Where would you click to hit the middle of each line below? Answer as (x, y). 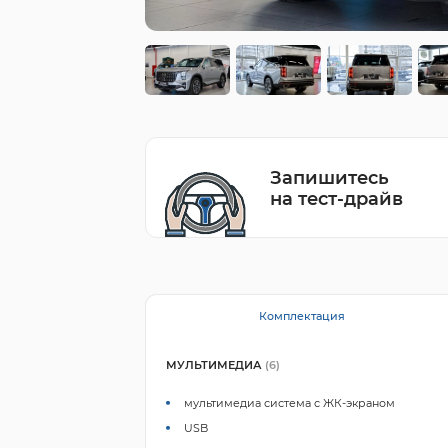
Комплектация (302, 315)
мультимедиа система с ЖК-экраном (290, 402)
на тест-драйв (337, 198)
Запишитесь (330, 177)
